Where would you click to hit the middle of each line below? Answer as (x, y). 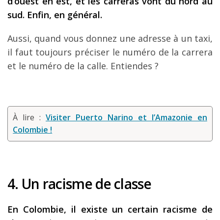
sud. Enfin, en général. (55, 14)
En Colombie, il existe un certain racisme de (110, 209)
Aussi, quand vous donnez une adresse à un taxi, (110, 38)
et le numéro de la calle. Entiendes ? (83, 66)
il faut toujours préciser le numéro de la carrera (110, 52)
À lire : (29, 117)
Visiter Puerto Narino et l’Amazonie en (126, 117)
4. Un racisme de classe (79, 184)
